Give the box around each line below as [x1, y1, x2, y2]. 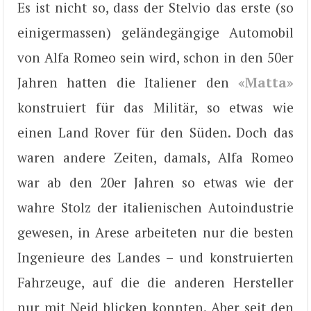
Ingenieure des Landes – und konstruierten [17, 249, 294, 266]
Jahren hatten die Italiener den [17, 74, 238, 91]
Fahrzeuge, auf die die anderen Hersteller [17, 274, 294, 291]
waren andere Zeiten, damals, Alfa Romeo [17, 149, 294, 166]
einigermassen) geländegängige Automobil [17, 24, 294, 41]
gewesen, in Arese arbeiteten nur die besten [17, 224, 294, 241]
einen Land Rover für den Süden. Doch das [17, 124, 294, 141]
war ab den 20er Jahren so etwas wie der [17, 174, 294, 191]
